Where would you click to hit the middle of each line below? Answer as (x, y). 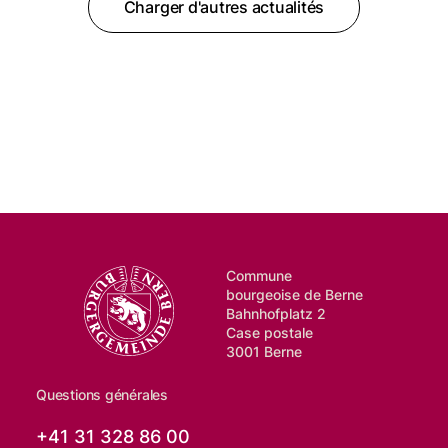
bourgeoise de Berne (295, 295)
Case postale (270, 333)
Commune (259, 276)
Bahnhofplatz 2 (276, 314)
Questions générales (102, 395)
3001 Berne (264, 352)
